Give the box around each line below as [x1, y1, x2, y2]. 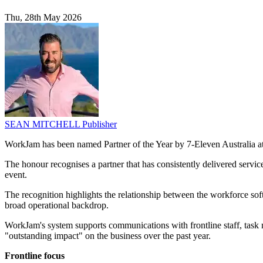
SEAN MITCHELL [5, 119, 82, 130]
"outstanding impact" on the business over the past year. [5, 231, 211, 241]
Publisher [82, 119, 117, 130]
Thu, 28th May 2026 [5, 12, 82, 23]
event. [5, 170, 27, 180]
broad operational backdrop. [5, 200, 109, 211]
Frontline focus [5, 251, 65, 261]
